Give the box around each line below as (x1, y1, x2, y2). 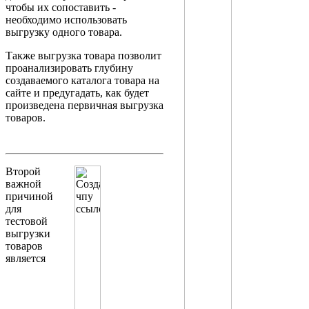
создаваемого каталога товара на (6, 74, 159, 86)
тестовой (6, 215, 48, 227)
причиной (6, 190, 53, 202)
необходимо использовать (6, 13, 127, 26)
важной (6, 177, 41, 190)
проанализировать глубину (6, 61, 133, 74)
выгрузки (6, 227, 50, 239)
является (6, 252, 46, 264)
